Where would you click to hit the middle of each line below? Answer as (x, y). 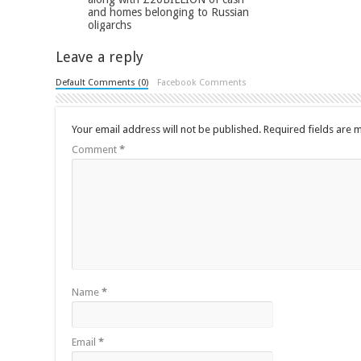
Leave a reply (100, 57)
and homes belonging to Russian (168, 12)
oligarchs (110, 25)
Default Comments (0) (102, 83)
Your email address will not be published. (166, 130)
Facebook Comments (202, 83)
